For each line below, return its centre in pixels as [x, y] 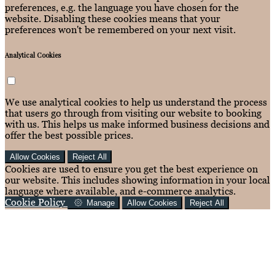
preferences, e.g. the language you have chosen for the [122, 7]
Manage [100, 203]
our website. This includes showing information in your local [137, 180]
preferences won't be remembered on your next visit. [120, 29]
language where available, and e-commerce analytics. [120, 191]
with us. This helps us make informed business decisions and [137, 124]
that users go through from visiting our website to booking [133, 113]
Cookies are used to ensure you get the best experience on [131, 168]
